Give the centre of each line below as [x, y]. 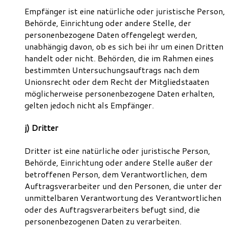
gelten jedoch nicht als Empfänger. [89, 105]
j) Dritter [41, 128]
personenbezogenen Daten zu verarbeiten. [103, 221]
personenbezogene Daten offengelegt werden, [111, 34]
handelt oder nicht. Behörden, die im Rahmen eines [119, 58]
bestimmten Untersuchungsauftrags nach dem [112, 70]
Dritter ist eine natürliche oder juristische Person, [117, 150]
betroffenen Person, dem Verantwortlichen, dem [116, 174]
